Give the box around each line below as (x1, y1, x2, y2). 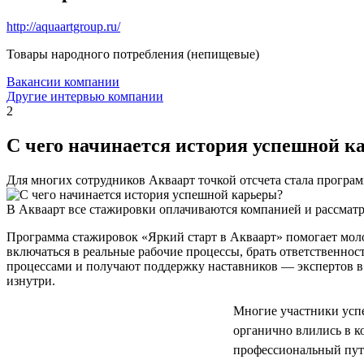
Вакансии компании (6, 74, 119, 89)
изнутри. (6, 273, 55, 288)
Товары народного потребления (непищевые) (6, 46, 259, 61)
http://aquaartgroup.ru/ (6, 19, 120, 33)
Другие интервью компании (6, 89, 163, 103)
